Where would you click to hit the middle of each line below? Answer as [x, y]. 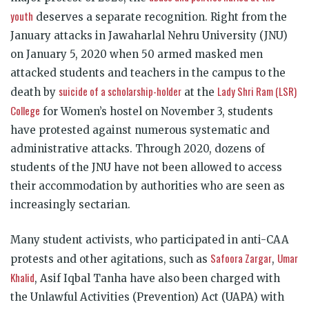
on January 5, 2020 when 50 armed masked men [137, 54]
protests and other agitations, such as [110, 259]
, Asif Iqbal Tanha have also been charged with [157, 278]
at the [199, 92]
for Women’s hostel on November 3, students [157, 111]
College [25, 110]
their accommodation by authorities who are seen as [148, 186]
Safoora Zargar [241, 258]
